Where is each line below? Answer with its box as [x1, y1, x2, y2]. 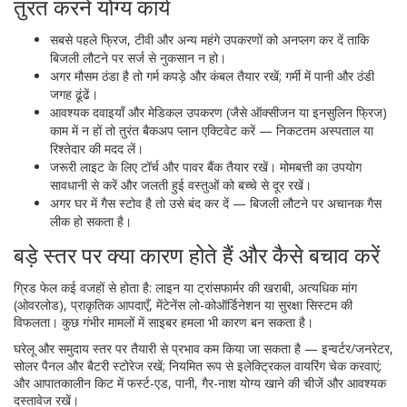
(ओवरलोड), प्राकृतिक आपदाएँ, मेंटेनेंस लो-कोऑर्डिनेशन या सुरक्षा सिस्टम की [14, 296, 352, 313]
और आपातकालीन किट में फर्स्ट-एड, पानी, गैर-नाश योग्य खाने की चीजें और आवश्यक [14, 374, 386, 392]
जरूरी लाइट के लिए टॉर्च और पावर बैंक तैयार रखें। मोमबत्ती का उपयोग [50, 158, 362, 175]
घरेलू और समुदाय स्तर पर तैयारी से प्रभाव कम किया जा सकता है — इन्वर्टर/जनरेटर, [14, 340, 393, 357]
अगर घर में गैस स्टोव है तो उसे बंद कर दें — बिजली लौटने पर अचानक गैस [50, 194, 382, 212]
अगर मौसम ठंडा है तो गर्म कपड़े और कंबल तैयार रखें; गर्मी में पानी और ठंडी [50, 67, 374, 84]
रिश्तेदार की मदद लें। [50, 140, 144, 157]
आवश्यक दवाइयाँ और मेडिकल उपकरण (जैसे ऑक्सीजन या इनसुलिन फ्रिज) [50, 104, 387, 121]
